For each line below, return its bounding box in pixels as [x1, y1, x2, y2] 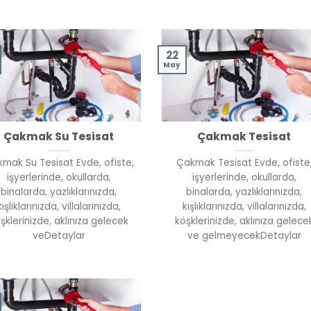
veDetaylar [32, 229, 85, 243]
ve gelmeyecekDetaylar [187, 229, 301, 243]
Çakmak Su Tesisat [3, 129, 115, 144]
